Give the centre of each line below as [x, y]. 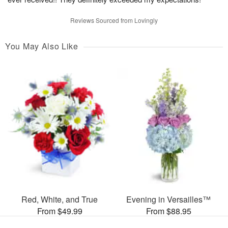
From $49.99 [60, 211]
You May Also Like [42, 46]
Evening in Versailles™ [168, 199]
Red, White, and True [60, 199]
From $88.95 [168, 211]
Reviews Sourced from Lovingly [114, 20]
